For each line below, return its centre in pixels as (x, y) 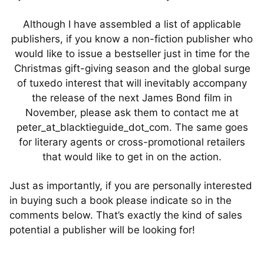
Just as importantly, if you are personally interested (131, 186)
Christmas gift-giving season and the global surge (132, 68)
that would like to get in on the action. (132, 157)
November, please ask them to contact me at (132, 113)
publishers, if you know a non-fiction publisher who (132, 39)
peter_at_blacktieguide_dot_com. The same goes (132, 127)
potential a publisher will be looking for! (102, 230)
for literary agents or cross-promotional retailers (132, 142)
